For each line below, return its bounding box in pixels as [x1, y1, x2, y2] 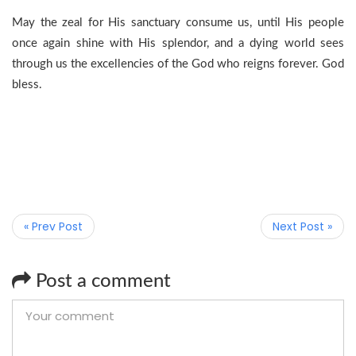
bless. [12, 79, 42, 91]
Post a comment [31, 272, 171, 291]
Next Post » [273, 219, 332, 234]
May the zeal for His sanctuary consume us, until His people [12, 17, 344, 29]
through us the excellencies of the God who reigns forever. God [12, 58, 344, 70]
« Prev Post [24, 219, 83, 234]
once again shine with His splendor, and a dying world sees [12, 37, 344, 49]
